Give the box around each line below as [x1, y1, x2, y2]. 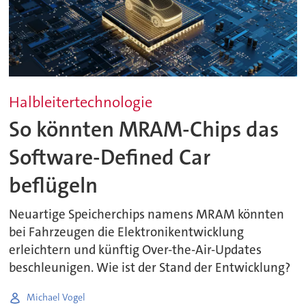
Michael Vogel [27, 291, 86, 304]
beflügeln [9, 171, 98, 200]
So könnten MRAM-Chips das [9, 115, 279, 144]
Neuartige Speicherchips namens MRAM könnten [9, 206, 285, 223]
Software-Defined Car [9, 143, 211, 172]
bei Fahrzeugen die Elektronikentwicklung [9, 223, 245, 240]
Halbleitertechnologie [9, 92, 153, 112]
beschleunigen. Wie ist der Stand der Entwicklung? [9, 259, 291, 276]
